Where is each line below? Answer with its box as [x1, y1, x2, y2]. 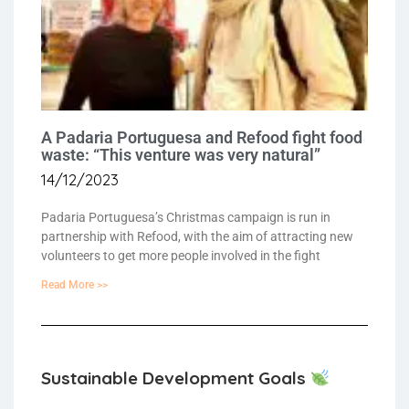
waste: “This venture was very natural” [41, 145, 320, 165]
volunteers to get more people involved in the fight [41, 248, 320, 264]
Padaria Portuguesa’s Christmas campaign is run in [41, 210, 330, 225]
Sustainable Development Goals [41, 367, 310, 390]
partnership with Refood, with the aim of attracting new [41, 229, 353, 245]
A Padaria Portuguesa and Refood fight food [41, 128, 362, 148]
